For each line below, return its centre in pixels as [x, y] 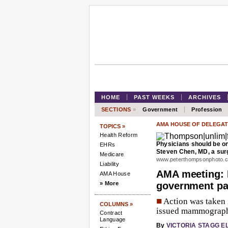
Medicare [112, 154]
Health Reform [119, 135]
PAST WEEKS [154, 97]
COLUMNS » [116, 204]
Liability [109, 164]
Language [113, 219]
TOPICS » [112, 126]
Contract [111, 213]
